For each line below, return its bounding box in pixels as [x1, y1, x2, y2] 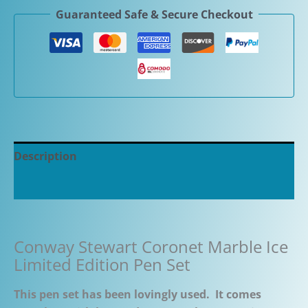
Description [14, 148, 77, 164]
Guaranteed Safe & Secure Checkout [55, 6, 253, 22]
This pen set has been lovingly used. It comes [14, 286, 261, 302]
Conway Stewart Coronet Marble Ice [14, 234, 288, 258]
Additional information [14, 177, 142, 192]
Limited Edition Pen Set [14, 252, 190, 276]
